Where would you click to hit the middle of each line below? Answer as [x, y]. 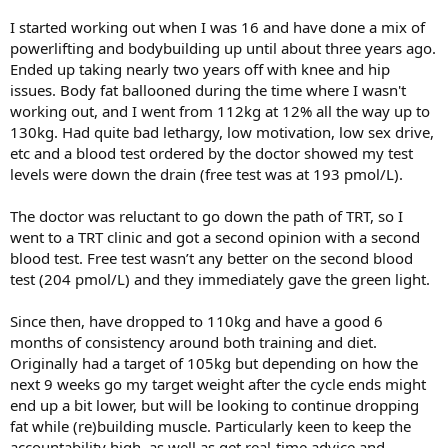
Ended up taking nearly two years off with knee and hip [200, 69]
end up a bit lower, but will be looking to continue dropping [214, 405]
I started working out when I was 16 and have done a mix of [217, 27]
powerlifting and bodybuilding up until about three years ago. [223, 48]
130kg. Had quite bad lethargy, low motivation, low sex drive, [222, 132]
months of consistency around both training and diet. [193, 342]
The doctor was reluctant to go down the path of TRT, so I [206, 216]
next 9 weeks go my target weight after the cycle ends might [218, 384]
